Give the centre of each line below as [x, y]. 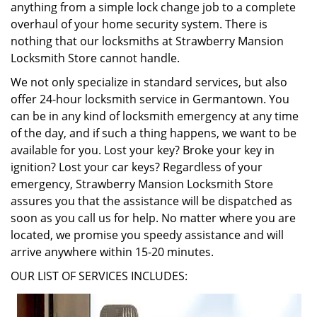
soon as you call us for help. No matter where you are [153, 218]
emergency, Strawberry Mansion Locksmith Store [142, 184]
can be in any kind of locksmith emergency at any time [155, 116]
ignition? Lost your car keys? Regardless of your [137, 167]
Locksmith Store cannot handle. [95, 58]
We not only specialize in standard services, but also [149, 82]
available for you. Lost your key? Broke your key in [143, 150]
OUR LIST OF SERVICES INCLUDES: [99, 276]
